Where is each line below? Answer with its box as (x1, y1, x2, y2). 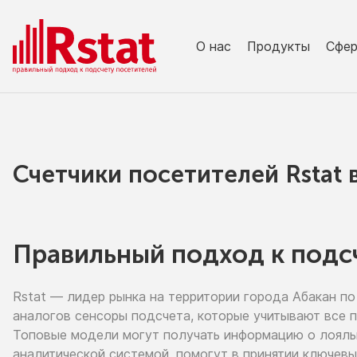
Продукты (247, 37, 310, 54)
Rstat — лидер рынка (13, 288, 150, 304)
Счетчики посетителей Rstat (13, 160, 348, 189)
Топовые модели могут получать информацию (13, 327, 308, 343)
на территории (150, 288, 240, 304)
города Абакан (244, 288, 336, 304)
